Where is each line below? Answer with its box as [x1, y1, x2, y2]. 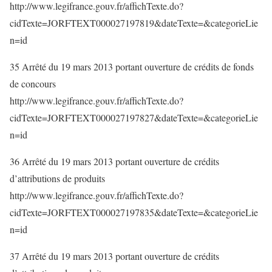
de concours [10, 77, 56, 90]
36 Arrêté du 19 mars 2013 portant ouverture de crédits [10, 155, 219, 168]
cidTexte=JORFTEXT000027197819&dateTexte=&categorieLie [10, 16, 258, 29]
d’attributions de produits [10, 172, 105, 185]
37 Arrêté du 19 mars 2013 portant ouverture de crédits [10, 250, 219, 262]
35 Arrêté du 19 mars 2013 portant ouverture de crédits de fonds [10, 60, 254, 73]
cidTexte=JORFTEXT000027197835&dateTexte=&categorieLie [10, 206, 258, 219]
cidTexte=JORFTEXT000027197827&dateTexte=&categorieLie [10, 111, 258, 124]
